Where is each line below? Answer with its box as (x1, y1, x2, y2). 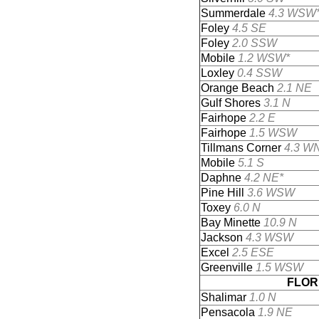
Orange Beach (201, 82, 274, 94)
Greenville (201, 261, 256, 273)
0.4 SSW (237, 67, 282, 79)
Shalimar (201, 291, 249, 303)
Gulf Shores (201, 97, 261, 109)
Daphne (201, 172, 244, 184)
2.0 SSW (232, 37, 277, 49)
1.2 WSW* (238, 52, 290, 64)
